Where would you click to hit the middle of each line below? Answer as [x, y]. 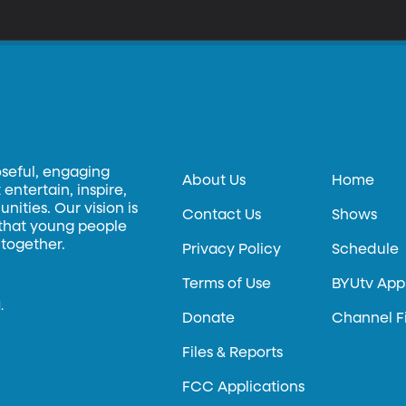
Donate [209, 319]
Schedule [366, 250]
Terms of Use [227, 285]
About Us [214, 181]
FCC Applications [244, 388]
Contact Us [222, 216]
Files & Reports [233, 353]
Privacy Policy [232, 250]
